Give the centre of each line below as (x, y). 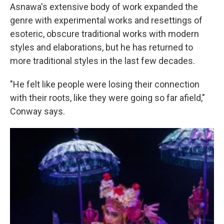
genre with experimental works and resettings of (106, 20)
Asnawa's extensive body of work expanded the (104, 7)
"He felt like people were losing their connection (105, 84)
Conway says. (37, 111)
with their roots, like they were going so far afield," (107, 98)
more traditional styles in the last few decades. (102, 61)
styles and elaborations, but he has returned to (101, 47)
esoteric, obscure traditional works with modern (104, 34)
